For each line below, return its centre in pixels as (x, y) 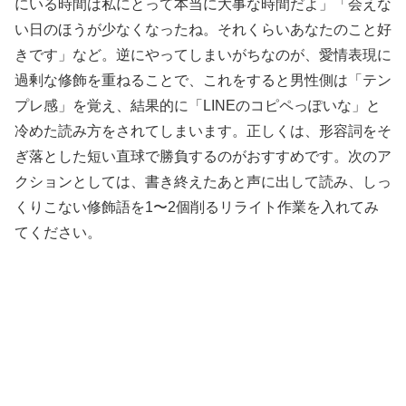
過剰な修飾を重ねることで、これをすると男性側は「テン (203, 80)
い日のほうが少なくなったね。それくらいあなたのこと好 (203, 29)
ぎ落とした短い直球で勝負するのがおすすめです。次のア (203, 156)
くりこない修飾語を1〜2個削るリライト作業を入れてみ (197, 207)
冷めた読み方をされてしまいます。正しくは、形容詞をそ (203, 130)
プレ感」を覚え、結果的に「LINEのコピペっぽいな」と (198, 105)
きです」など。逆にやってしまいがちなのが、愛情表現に (203, 54)
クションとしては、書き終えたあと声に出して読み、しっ (203, 181)
